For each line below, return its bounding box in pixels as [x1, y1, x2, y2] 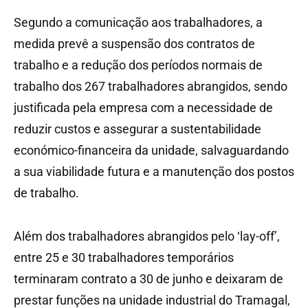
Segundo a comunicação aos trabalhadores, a [14, 14, 263, 30]
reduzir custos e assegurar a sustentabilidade [14, 121, 261, 136]
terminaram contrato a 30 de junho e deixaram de [14, 271, 283, 286]
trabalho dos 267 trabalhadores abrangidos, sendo [14, 78, 287, 93]
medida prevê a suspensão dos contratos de [14, 36, 255, 51]
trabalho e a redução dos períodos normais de [14, 57, 263, 72]
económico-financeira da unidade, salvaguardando [14, 142, 289, 157]
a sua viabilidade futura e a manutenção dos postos [14, 164, 294, 179]
